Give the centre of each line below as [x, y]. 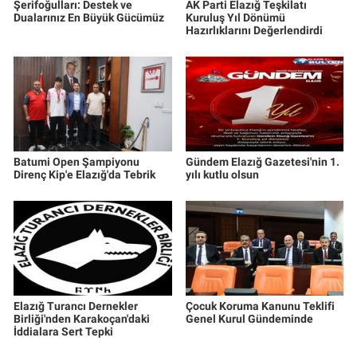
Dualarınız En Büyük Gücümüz [89, 17]
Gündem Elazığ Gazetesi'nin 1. [262, 161]
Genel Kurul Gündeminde [249, 318]
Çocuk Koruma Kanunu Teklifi [260, 306]
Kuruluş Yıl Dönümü [235, 17]
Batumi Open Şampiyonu [76, 161]
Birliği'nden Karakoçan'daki [82, 318]
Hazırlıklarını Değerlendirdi [254, 30]
